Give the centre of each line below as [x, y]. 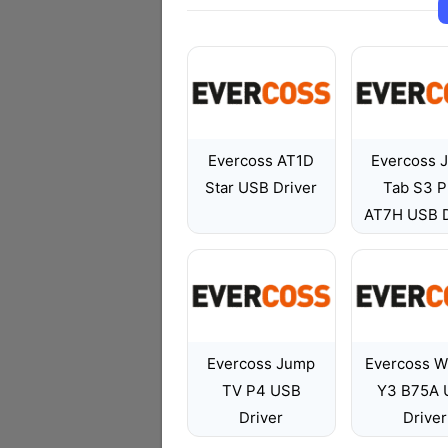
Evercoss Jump [261, 363]
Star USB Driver [261, 187]
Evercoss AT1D [261, 160]
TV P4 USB [261, 390]
